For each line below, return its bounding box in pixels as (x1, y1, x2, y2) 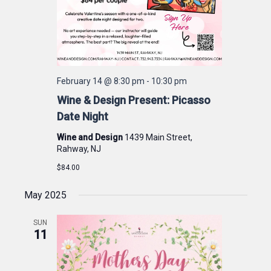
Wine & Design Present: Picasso (56, 93, 211, 106)
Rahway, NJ (56, 143, 101, 154)
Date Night (56, 109, 108, 123)
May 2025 (24, 189, 67, 201)
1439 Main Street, (124, 132, 192, 142)
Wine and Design (56, 132, 125, 142)
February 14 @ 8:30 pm (56, 76, 145, 86)
